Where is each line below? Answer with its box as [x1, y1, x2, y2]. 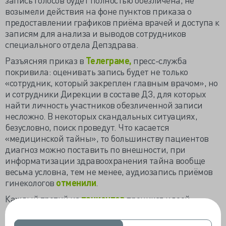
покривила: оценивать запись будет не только [5, 66, 188, 77]
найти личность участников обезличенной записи [5, 99, 203, 110]
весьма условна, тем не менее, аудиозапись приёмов [5, 165, 213, 177]
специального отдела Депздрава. [5, 38, 138, 50]
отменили [56, 177, 96, 188]
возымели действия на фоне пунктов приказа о [5, 5, 192, 17]
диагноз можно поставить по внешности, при [5, 143, 186, 155]
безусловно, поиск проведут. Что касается [5, 121, 169, 133]
